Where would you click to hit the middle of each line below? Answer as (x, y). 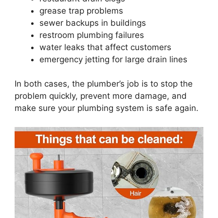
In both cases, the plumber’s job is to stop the (104, 84)
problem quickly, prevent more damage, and (101, 96)
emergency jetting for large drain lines (113, 59)
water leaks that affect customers (105, 47)
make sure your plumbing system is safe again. (107, 108)
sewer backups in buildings (93, 23)
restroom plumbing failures (92, 35)
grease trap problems (81, 10)
